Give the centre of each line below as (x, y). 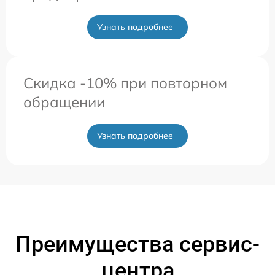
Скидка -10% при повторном (125, 83)
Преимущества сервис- (137, 244)
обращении (64, 102)
